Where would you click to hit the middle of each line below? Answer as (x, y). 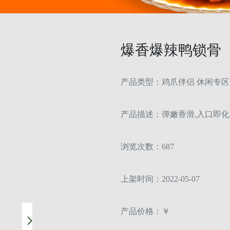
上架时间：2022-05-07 (160, 179)
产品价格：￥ (145, 212)
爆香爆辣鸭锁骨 (171, 50)
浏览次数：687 (147, 147)
